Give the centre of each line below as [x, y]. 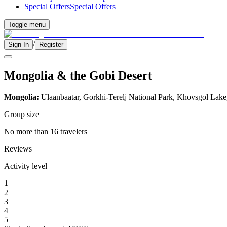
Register [51, 44]
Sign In [18, 44]
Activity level [26, 166]
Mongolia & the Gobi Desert [78, 75]
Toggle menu [27, 25]
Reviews [18, 148]
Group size [22, 114]
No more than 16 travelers [46, 131]
